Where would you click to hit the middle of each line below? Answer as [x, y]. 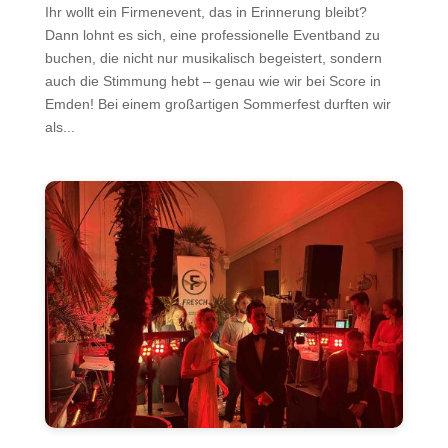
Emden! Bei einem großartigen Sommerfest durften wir [217, 103]
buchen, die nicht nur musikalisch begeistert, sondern [213, 57]
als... [59, 126]
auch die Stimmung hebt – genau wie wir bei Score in [212, 80]
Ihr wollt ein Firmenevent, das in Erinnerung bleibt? [205, 11]
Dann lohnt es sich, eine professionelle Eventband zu [212, 34]
